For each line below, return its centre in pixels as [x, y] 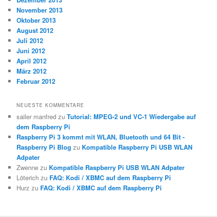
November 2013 [40, 10]
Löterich [28, 178]
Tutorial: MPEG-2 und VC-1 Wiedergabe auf [132, 117]
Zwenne [28, 168]
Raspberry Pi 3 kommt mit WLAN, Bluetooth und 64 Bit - [101, 137]
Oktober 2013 [36, 20]
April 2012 [32, 61]
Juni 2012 [31, 51]
